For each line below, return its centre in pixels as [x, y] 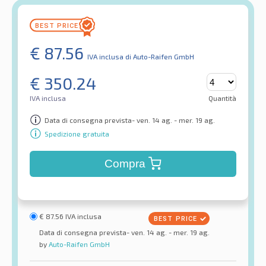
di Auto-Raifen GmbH [160, 57]
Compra [125, 164]
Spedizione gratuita [77, 133]
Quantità [222, 98]
